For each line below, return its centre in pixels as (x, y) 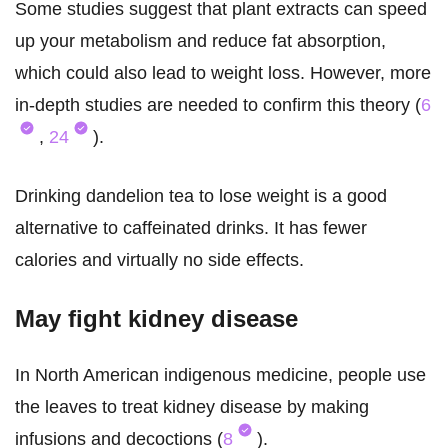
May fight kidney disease (156, 319)
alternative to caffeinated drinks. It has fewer (191, 228)
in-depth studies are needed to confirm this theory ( (218, 105)
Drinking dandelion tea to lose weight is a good (201, 196)
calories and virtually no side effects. (159, 260)
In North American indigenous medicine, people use (220, 375)
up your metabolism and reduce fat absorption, (200, 41)
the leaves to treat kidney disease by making (192, 407)
